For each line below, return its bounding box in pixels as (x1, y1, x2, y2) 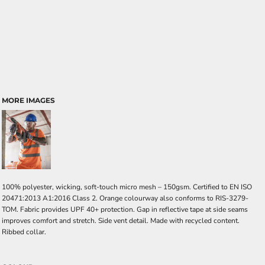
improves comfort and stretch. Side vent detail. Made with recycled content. (2, 216, 240, 225)
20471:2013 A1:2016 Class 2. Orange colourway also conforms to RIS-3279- (2, 193, 248, 203)
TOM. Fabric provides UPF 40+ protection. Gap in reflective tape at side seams (2, 205, 248, 214)
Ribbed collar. (2, 227, 46, 237)
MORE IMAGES (2, 96, 55, 105)
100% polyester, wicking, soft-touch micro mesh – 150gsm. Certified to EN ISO (2, 182, 252, 192)
